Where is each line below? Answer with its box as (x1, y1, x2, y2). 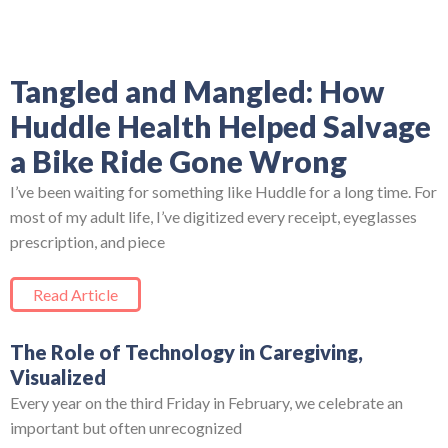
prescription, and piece (10, 231, 165, 251)
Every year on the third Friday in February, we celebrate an (10, 392, 403, 412)
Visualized (10, 364, 106, 389)
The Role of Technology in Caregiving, (10, 339, 363, 364)
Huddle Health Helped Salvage (10, 107, 431, 144)
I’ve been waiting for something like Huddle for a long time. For (10, 181, 437, 201)
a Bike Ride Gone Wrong (10, 142, 347, 179)
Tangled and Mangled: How (10, 72, 384, 109)
